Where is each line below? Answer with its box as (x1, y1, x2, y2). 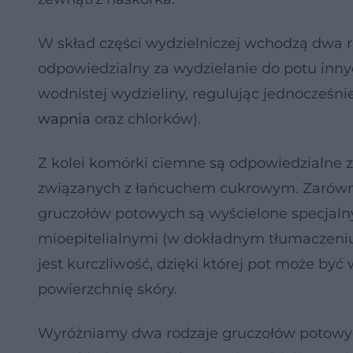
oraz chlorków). (91, 110, 201, 128)
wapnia (38, 110, 91, 128)
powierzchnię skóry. (38, 281, 177, 298)
